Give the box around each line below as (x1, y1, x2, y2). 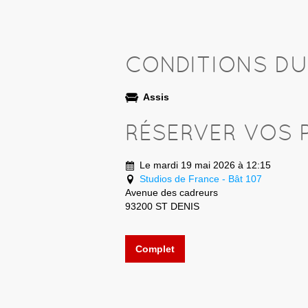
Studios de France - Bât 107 (140, 173, 262, 184)
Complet (135, 243, 175, 254)
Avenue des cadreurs (125, 186, 218, 198)
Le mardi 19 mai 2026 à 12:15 (140, 159, 271, 170)
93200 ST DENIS (125, 200, 199, 212)
